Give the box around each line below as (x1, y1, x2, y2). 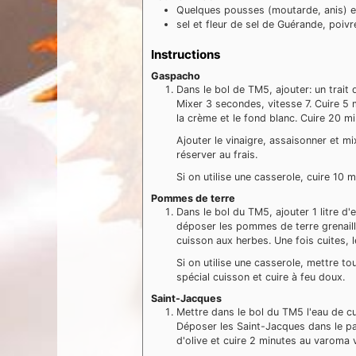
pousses (224, 4, 265, 17)
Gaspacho (151, 69, 200, 82)
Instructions (151, 46, 220, 62)
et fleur (193, 18, 227, 31)
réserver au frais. (176, 148, 257, 161)
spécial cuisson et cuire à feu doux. (176, 270, 345, 283)
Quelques (176, 4, 221, 17)
